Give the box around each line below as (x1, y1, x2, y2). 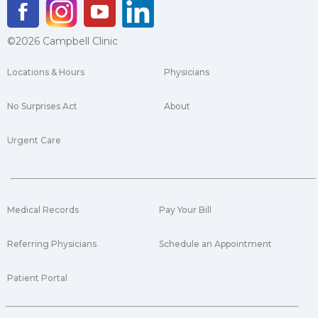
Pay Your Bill (159, 204, 212, 216)
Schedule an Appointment (159, 238, 272, 250)
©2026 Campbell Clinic (7, 35, 118, 48)
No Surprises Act (7, 101, 77, 112)
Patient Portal (7, 273, 67, 284)
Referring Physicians (7, 238, 97, 250)
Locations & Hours (7, 67, 84, 78)
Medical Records (7, 204, 79, 216)
